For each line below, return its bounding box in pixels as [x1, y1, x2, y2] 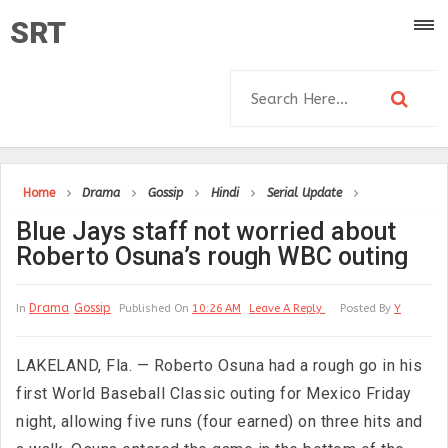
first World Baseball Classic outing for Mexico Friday [16, 384, 412, 403]
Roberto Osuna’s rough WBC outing [16, 242, 408, 271]
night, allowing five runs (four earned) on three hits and [16, 412, 423, 431]
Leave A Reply [249, 302, 325, 315]
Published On [119, 302, 192, 315]
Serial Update [267, 186, 342, 200]
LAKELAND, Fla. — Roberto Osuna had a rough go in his [16, 356, 422, 375]
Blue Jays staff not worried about [16, 217, 396, 246]
